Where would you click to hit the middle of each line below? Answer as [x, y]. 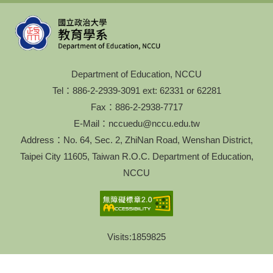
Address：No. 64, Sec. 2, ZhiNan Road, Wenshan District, [136, 140]
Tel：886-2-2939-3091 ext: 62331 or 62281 [136, 90]
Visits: [119, 237]
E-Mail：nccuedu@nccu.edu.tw [136, 123]
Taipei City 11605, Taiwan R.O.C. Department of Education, [136, 156]
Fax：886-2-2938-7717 [136, 107]
